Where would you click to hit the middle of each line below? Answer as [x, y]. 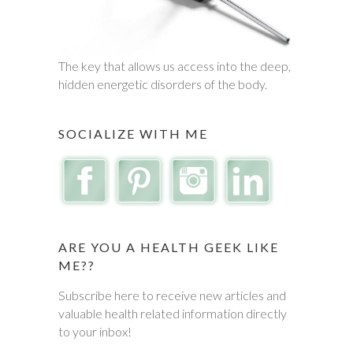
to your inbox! [95, 331]
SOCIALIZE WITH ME [133, 134]
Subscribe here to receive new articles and [172, 295]
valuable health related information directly [173, 313]
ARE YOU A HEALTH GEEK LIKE [169, 247]
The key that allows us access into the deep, [175, 66]
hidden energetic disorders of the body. [163, 84]
